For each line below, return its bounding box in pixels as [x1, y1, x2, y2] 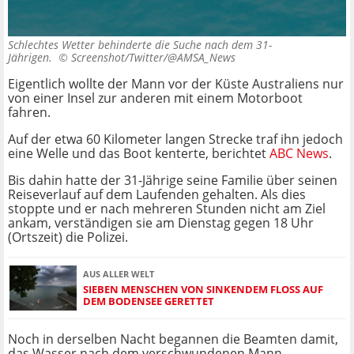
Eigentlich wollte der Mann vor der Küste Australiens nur [8, 75, 344, 93]
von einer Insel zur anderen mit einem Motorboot [8, 89, 303, 107]
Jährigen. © [8, 50, 71, 66]
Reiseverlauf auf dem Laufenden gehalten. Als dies [8, 186, 306, 204]
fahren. [8, 104, 51, 122]
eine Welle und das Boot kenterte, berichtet [8, 145, 269, 163]
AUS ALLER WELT [83, 267, 154, 280]
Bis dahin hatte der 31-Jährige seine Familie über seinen [8, 171, 337, 190]
